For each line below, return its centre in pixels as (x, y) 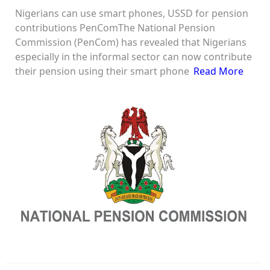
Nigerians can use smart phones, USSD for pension (132, 13)
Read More (219, 71)
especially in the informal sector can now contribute (133, 56)
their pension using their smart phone (102, 71)
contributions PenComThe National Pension (115, 27)
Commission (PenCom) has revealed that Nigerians (131, 42)
